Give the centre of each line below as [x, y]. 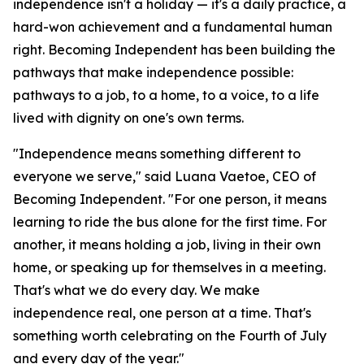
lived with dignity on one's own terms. [128, 118]
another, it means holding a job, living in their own [167, 245]
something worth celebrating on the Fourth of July [170, 336]
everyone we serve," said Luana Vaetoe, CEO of [165, 176]
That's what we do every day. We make [136, 290]
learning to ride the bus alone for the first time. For [170, 222]
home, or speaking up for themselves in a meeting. [169, 267]
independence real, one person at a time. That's [162, 313]
